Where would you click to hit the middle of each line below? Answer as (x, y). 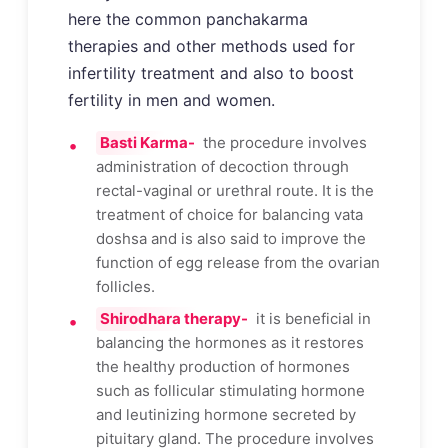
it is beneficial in (311, 319)
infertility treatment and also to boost (211, 72)
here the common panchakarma (188, 18)
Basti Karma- (147, 143)
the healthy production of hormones (223, 367)
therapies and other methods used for (211, 45)
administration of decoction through (222, 167)
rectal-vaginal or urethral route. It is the (235, 191)
